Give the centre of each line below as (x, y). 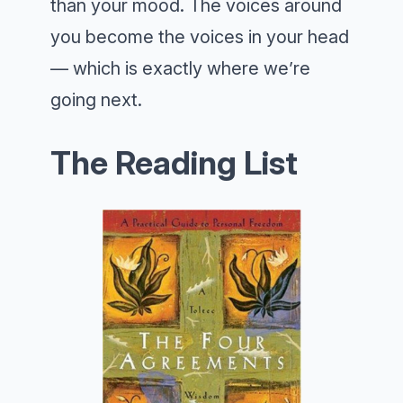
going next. (96, 100)
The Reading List (174, 163)
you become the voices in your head (200, 37)
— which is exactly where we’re (180, 69)
